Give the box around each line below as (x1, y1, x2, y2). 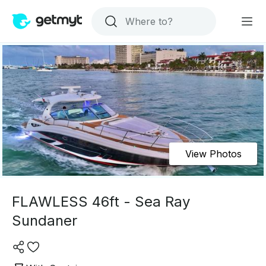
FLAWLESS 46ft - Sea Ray (12, 193, 190, 210)
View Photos (185, 148, 242, 160)
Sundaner (12, 212, 77, 229)
